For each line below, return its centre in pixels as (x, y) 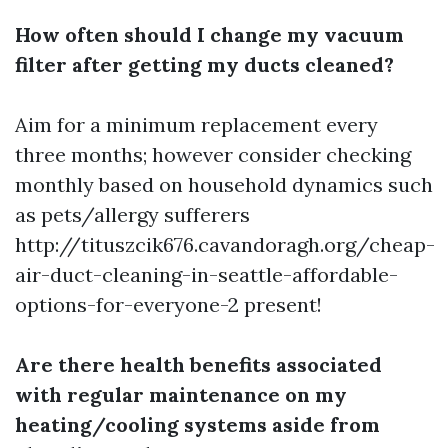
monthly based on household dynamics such (224, 185)
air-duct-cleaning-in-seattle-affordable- (206, 275)
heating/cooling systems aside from (197, 425)
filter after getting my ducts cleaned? (204, 65)
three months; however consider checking (213, 155)
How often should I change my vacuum (209, 35)
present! (280, 305)
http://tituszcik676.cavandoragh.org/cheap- (225, 245)
